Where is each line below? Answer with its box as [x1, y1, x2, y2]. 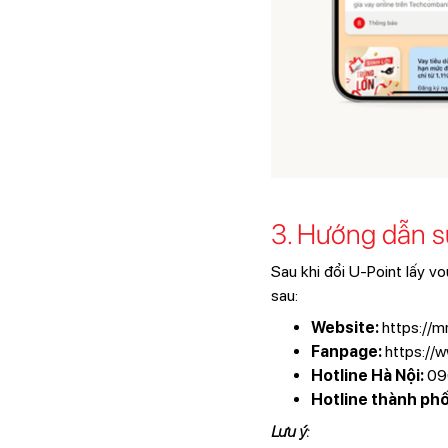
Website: [310, 317, 379, 337]
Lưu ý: [270, 421, 309, 441]
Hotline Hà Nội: [310, 365, 424, 385]
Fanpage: [310, 341, 382, 361]
